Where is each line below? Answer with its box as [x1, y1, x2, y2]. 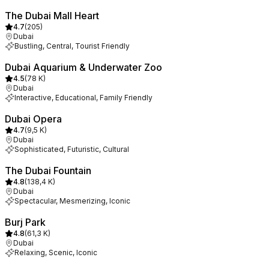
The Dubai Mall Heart [5, 10, 99, 22]
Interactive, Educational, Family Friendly [14, 93, 153, 102]
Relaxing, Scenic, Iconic [14, 248, 97, 257]
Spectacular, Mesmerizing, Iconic [14, 196, 130, 205]
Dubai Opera [5, 113, 62, 125]
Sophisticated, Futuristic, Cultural [14, 145, 129, 154]
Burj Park [5, 216, 46, 228]
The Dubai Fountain [5, 165, 91, 177]
